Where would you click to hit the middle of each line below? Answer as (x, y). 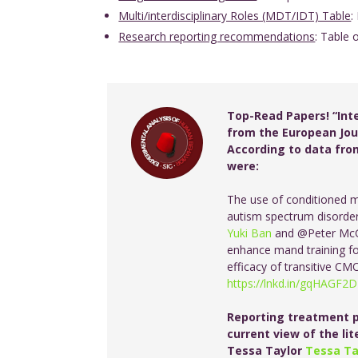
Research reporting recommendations (217, 36)
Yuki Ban (250, 233)
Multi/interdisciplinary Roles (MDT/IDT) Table (235, 15)
